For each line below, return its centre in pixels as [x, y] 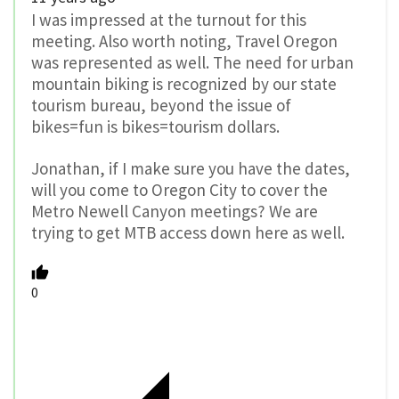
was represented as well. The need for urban [192, 63]
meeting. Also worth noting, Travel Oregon [184, 41]
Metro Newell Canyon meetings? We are [175, 212]
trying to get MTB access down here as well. [188, 233]
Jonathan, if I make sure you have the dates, [191, 169]
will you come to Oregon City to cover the [179, 190]
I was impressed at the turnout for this [169, 20]
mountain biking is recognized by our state [184, 84]
